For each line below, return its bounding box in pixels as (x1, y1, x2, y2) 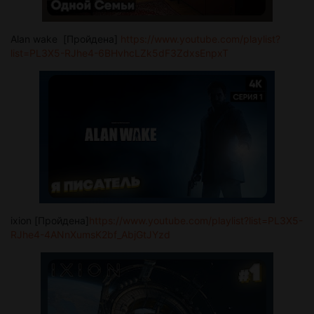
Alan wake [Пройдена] (11, 32, 121, 45)
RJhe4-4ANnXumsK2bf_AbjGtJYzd (11, 228, 170, 240)
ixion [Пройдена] (11, 214, 89, 226)
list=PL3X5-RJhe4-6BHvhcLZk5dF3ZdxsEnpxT (11, 46, 228, 59)
